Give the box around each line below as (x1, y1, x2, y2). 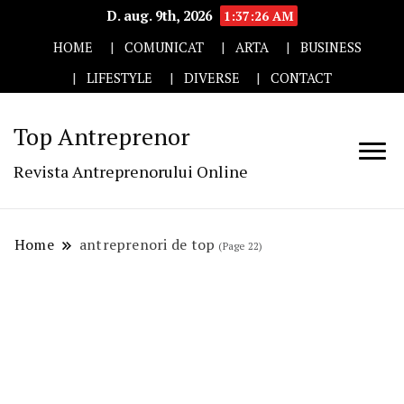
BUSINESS (299, 38, 362, 56)
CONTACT (271, 69, 333, 87)
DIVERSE (183, 69, 240, 87)
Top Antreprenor (14, 121, 190, 152)
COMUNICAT (124, 38, 205, 56)
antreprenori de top (78, 234, 216, 255)
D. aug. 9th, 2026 (106, 6, 216, 24)
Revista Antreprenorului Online (14, 161, 248, 183)
